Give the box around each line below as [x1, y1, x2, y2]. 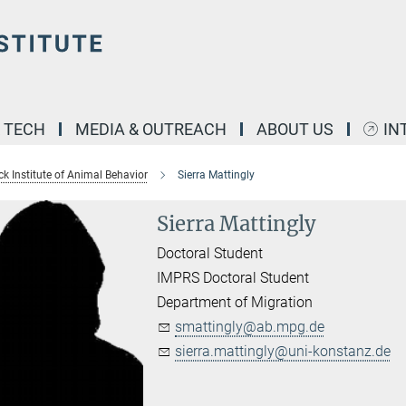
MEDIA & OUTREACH [75, 120, 227, 139]
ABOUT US [256, 120, 333, 139]
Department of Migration [157, 294, 314, 311]
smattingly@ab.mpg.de [175, 318, 325, 335]
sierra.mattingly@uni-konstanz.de [175, 343, 391, 360]
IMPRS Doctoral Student [157, 269, 310, 286]
